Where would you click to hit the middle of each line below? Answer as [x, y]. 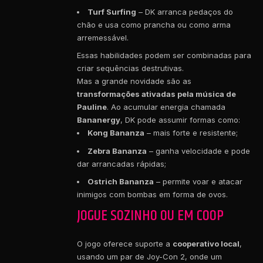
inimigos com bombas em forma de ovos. [152, 195]
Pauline [92, 107]
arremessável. [103, 37]
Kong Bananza [116, 133]
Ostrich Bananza [121, 182]
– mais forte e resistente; [191, 133]
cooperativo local [206, 244]
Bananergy [99, 120]
